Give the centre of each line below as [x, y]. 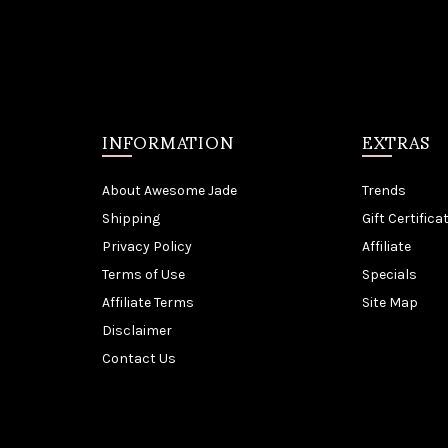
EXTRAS [395, 141]
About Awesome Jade [169, 190]
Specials [389, 274]
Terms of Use [143, 274]
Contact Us [139, 358]
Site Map [389, 302]
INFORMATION [168, 141]
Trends [383, 190]
